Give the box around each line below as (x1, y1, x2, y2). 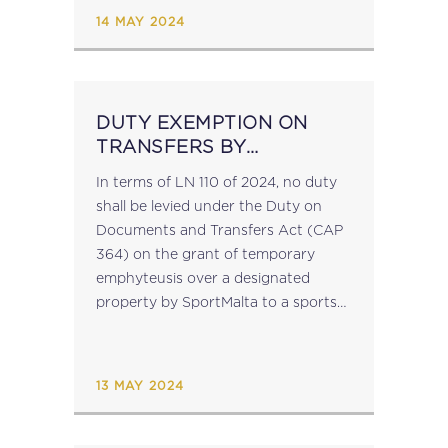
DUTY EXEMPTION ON (96, 113, 308, 132)
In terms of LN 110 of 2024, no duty (96, 174, 337, 189)
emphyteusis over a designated (96, 270, 310, 285)
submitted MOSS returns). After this (96, 2, 345, 17)
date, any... (96, 26, 167, 41)
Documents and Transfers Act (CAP (96, 222, 343, 237)
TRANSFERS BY (96, 137, 246, 156)
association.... (96, 318, 185, 333)
